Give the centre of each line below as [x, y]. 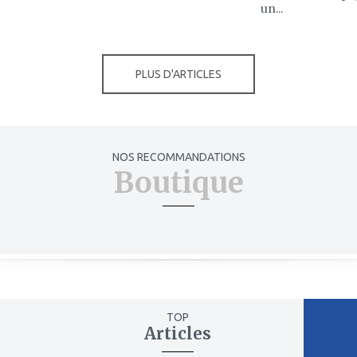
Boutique [178, 182]
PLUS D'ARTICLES [178, 74]
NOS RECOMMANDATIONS [178, 157]
